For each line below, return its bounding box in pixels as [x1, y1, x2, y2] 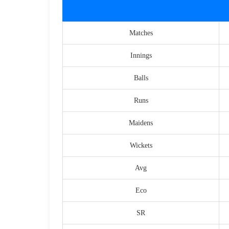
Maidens [129, 119, 153, 127]
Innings [130, 52, 152, 60]
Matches [129, 29, 153, 37]
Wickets [129, 142, 152, 150]
